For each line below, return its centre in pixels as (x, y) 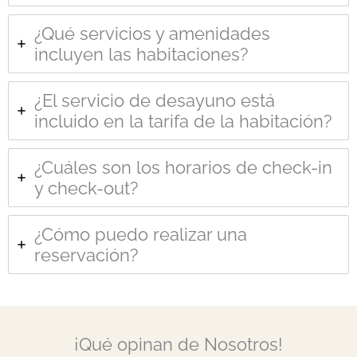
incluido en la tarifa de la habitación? (183, 122)
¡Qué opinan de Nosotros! (178, 345)
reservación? (86, 255)
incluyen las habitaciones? (141, 55)
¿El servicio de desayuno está (155, 101)
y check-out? (86, 188)
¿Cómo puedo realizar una (141, 235)
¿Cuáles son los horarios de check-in (183, 168)
